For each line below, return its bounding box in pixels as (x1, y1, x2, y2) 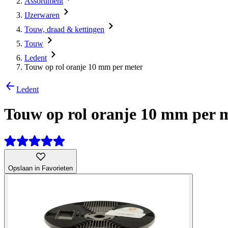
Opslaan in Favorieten (8, 164, 73, 172)
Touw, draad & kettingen (24, 25, 104, 34)
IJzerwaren (24, 11, 60, 19)
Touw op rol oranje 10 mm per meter (24, 63, 142, 71)
